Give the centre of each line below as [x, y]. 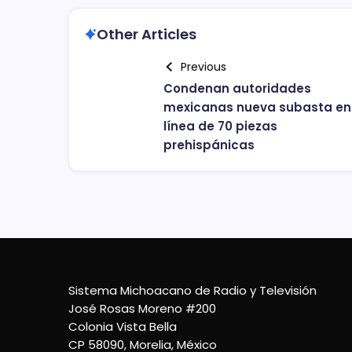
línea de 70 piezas [220, 126]
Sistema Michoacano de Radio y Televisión [192, 290]
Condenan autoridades [237, 88]
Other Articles [147, 34]
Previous [203, 66]
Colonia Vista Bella [123, 326]
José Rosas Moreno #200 [142, 308]
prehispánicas [209, 145]
